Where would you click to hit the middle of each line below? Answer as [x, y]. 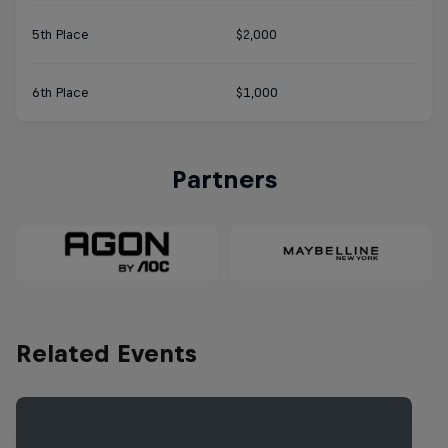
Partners [224, 179]
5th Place [60, 35]
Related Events [106, 352]
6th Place [60, 93]
